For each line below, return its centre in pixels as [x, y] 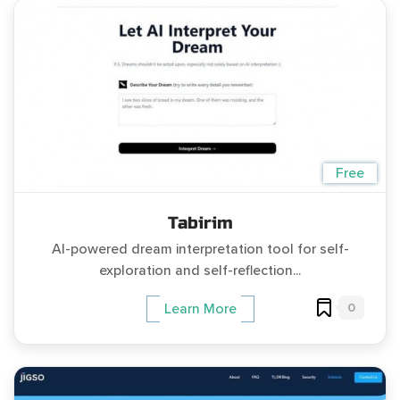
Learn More [200, 309]
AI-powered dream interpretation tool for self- [200, 250]
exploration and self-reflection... [200, 271]
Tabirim [200, 223]
